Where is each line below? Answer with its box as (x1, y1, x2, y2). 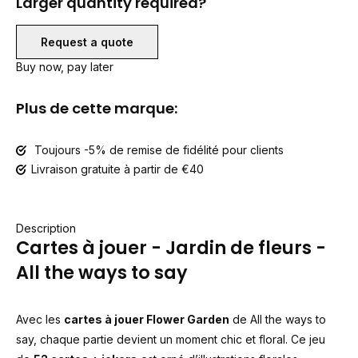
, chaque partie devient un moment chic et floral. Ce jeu (34, 332, 325, 346)
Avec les (16, 312, 64, 326)
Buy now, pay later (16, 60, 113, 74)
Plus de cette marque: (16, 98, 177, 118)
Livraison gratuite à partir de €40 (31, 162, 204, 176)
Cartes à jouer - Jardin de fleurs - (16, 235, 326, 261)
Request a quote (41, 35, 133, 49)
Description (16, 221, 76, 235)
